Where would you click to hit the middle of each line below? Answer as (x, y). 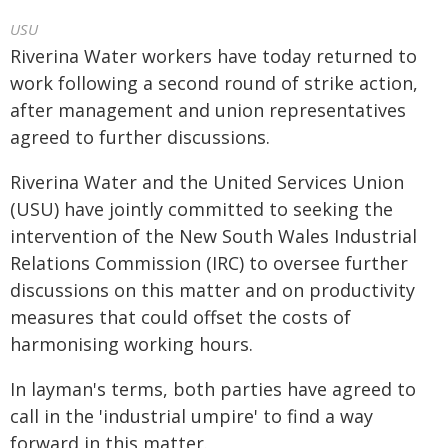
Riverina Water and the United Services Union (207, 182)
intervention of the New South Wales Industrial (213, 236)
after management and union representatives (208, 110)
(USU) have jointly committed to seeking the (201, 209)
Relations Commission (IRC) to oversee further (209, 263)
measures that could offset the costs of (180, 317)
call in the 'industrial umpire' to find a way (191, 416)
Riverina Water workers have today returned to (213, 56)
